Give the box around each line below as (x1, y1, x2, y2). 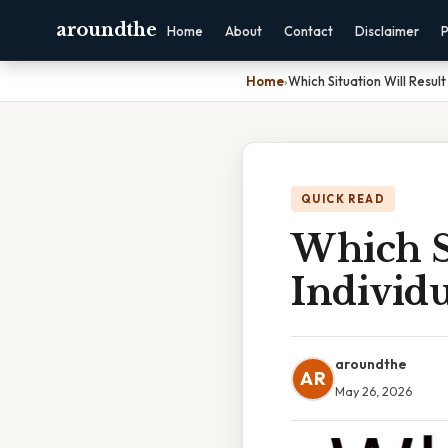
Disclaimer (355, 23, 420, 39)
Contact (284, 23, 334, 39)
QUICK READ (301, 192, 385, 206)
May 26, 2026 (335, 383, 412, 399)
